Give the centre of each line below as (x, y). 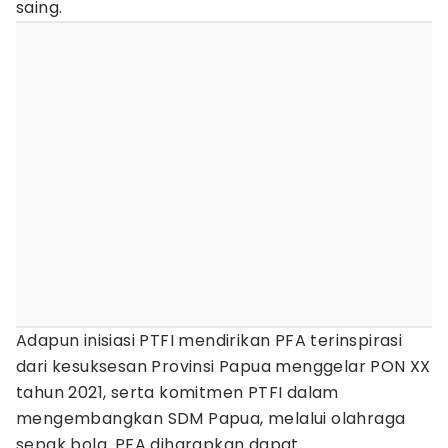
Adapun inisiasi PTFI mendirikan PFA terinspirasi (209, 340)
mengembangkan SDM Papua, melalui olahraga (211, 418)
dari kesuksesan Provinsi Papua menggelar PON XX (223, 366)
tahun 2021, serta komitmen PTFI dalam (177, 392)
